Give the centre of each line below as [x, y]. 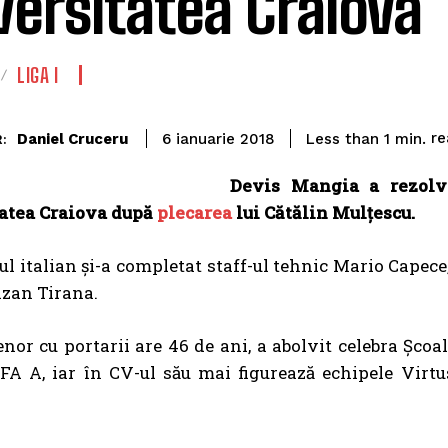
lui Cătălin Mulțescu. [323, 212]
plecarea [194, 212]
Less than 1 [348, 138]
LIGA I [37, 75]
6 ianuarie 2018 [218, 139]
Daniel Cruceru [72, 138]
